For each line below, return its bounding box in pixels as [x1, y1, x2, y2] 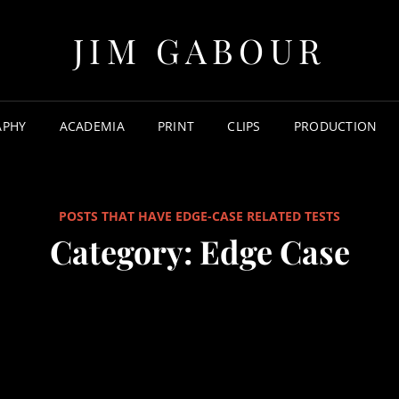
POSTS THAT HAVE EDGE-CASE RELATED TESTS [59, 208, 340, 224]
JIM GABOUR [72, 28, 327, 73]
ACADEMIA [59, 118, 125, 134]
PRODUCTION [293, 118, 378, 134]
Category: [49, 230, 199, 273]
